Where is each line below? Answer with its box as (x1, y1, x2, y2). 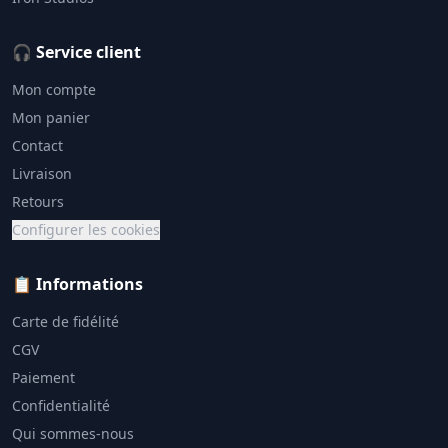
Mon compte (12, 80, 96, 99)
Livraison (12, 164, 72, 183)
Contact (12, 136, 63, 155)
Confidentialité (12, 396, 110, 415)
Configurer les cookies (12, 220, 160, 239)
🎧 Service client (12, 41, 141, 63)
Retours (12, 192, 64, 211)
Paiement (12, 368, 75, 387)
